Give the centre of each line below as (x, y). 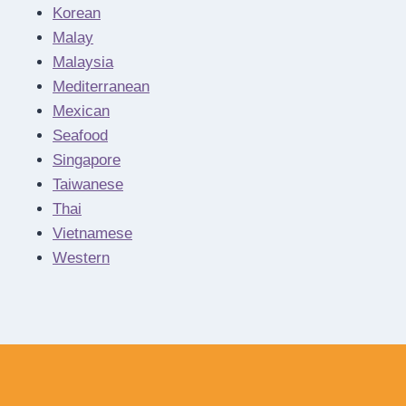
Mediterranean (101, 87)
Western (81, 258)
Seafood (80, 136)
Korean (77, 14)
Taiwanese (88, 185)
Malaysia (83, 63)
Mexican (81, 111)
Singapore (87, 160)
